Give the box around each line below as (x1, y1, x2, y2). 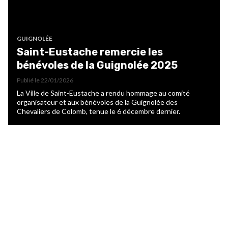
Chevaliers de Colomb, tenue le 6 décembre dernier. (17, 107, 180, 116)
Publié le (17, 76, 41, 84)
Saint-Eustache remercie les (17, 46, 163, 59)
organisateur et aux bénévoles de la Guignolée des (17, 98, 178, 107)
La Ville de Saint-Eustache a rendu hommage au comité (17, 89, 190, 98)
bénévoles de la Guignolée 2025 (17, 59, 178, 72)
